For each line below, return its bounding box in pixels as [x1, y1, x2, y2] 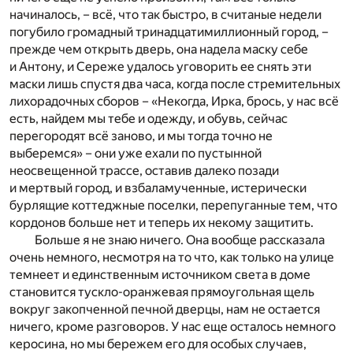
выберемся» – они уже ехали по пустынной [9, 146, 262, 162]
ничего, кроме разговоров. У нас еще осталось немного [9, 319, 336, 335]
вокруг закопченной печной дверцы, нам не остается [9, 302, 320, 318]
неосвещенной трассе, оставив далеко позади [9, 163, 279, 179]
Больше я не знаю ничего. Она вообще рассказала [35, 232, 325, 248]
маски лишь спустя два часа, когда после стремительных [9, 76, 340, 92]
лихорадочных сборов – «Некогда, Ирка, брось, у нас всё [9, 94, 339, 110]
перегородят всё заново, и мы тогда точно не [9, 128, 273, 144]
